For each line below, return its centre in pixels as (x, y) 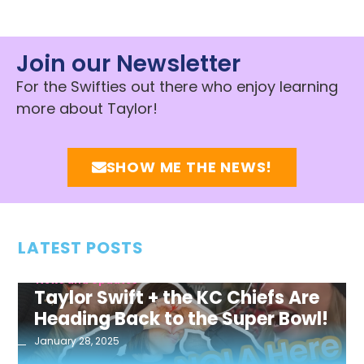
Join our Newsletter (128, 64)
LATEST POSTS (81, 247)
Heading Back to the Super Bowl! (182, 318)
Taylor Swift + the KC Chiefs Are (177, 297)
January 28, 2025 (77, 340)
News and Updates (87, 279)
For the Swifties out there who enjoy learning (177, 87)
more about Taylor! (87, 109)
